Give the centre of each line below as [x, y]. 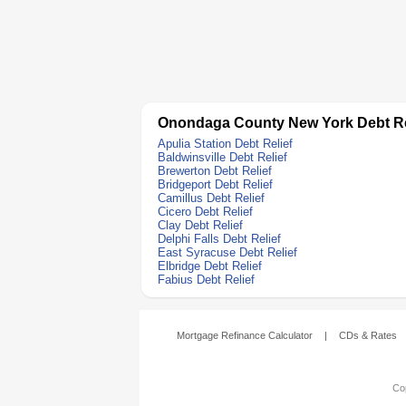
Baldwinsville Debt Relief [222, 157]
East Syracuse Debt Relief [227, 252]
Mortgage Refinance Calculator [245, 335]
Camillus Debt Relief [211, 198]
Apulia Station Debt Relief [225, 144]
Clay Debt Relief [200, 225]
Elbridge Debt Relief [210, 266]
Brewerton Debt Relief [215, 171]
